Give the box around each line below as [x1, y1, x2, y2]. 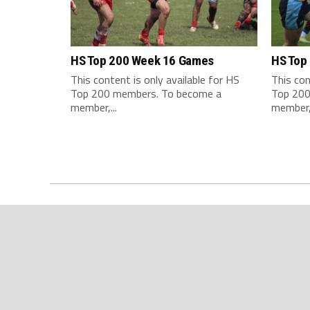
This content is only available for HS [71, 71, 239, 88]
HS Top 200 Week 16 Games [71, 53, 214, 69]
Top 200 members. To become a [71, 85, 221, 102]
